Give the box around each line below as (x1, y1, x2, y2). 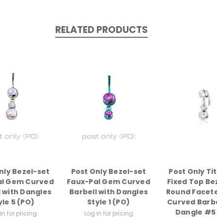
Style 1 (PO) (87, 197, 130, 207)
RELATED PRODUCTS (55, 23, 148, 37)
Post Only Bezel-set (71, 167, 146, 177)
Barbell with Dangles (69, 187, 148, 197)
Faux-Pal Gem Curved (67, 177, 150, 187)
